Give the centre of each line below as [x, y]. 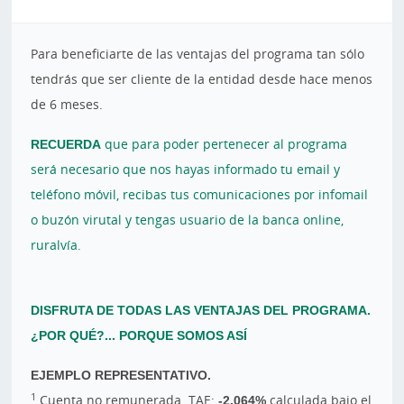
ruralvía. [56, 245]
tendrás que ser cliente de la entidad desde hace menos [202, 79]
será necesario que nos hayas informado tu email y [186, 169]
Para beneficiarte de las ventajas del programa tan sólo [198, 54]
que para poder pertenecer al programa [225, 144]
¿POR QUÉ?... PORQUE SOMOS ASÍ [139, 335]
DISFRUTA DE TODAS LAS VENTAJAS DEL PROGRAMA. [201, 310]
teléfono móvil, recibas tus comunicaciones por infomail [200, 194]
